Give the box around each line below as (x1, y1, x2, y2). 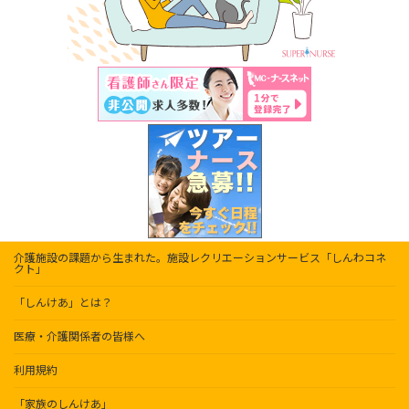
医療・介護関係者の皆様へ (14, 330, 145, 344)
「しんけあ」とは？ (14, 296, 112, 310)
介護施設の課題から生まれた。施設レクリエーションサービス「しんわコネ (14, 251, 386, 266)
